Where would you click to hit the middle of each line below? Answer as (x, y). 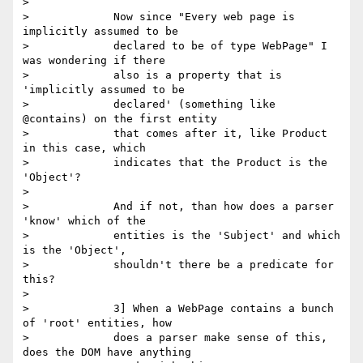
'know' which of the (84, 221)
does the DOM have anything (107, 352)
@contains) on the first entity (120, 119)
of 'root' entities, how (97, 323)
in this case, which (84, 148)
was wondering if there (94, 61)
